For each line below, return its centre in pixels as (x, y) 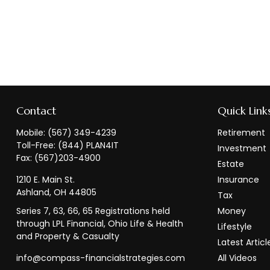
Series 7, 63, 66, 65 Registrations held (93, 211)
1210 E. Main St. (45, 180)
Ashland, (33, 193)
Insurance (239, 180)
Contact (36, 111)
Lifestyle (235, 227)
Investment (242, 149)
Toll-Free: (37, 146)
